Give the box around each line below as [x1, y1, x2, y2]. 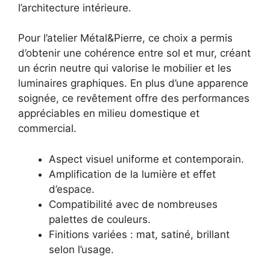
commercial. [18, 122, 77, 135]
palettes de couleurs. [49, 213, 151, 225]
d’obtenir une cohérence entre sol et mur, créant [18, 47, 251, 60]
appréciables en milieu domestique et [18, 107, 199, 120]
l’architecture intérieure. [18, 1, 131, 14]
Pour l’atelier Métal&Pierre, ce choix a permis [18, 32, 233, 45]
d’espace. [49, 183, 95, 195]
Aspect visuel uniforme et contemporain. [49, 152, 244, 165]
